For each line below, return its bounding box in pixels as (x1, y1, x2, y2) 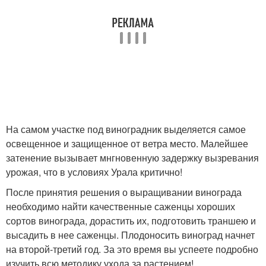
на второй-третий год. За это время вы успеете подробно (6, 242, 258, 256)
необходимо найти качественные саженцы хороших (6, 199, 235, 213)
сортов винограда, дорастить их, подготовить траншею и (6, 213, 256, 227)
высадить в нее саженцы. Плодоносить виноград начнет (6, 227, 255, 242)
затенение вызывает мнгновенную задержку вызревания (6, 150, 259, 164)
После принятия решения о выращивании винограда (6, 185, 242, 199)
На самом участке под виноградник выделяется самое (6, 122, 246, 136)
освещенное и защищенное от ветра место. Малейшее (6, 136, 248, 150)
